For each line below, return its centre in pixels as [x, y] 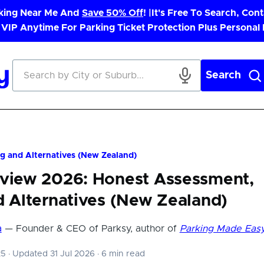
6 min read [122, 254]
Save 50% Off [113, 13]
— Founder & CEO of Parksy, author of [90, 229]
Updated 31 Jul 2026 [53, 254]
